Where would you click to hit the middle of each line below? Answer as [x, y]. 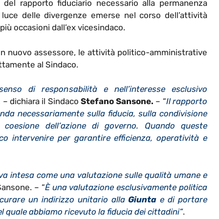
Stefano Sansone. [117, 101]
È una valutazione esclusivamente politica [126, 187]
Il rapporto [187, 101]
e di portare [182, 199]
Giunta [142, 199]
